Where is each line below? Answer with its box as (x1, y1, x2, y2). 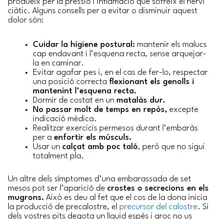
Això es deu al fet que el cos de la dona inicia (44, 194, 207, 202)
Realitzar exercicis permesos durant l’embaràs (33, 124, 198, 132)
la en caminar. (33, 59, 84, 67)
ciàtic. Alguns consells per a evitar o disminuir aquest (8, 6, 197, 15)
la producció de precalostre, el (8, 203, 119, 212)
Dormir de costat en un (33, 96, 116, 105)
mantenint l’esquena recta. (33, 87, 136, 95)
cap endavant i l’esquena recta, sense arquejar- (33, 49, 206, 58)
